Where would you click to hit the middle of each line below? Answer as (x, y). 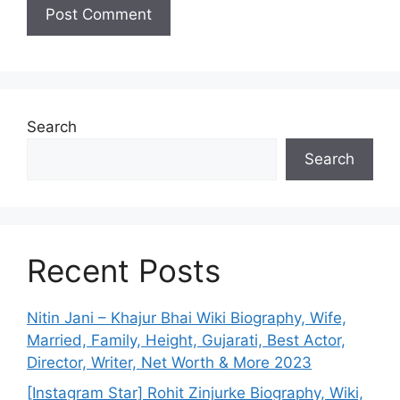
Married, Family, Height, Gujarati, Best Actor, (186, 341)
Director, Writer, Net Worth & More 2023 (169, 363)
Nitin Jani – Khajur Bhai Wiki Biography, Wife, (187, 318)
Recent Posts (124, 271)
